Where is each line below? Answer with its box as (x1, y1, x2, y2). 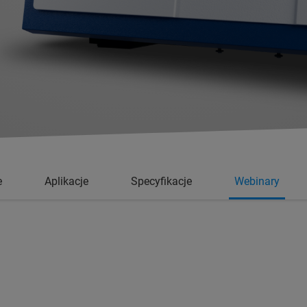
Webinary (234, 174, 280, 188)
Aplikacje (45, 174, 88, 188)
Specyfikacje (131, 174, 192, 188)
